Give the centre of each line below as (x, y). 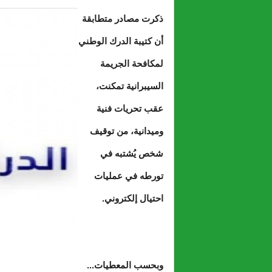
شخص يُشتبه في (132, 153)
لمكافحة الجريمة (132, 63)
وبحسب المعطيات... (125, 265)
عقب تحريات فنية (130, 108)
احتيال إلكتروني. (133, 198)
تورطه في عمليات (129, 176)
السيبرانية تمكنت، (130, 86)
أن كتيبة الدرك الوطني (121, 41)
